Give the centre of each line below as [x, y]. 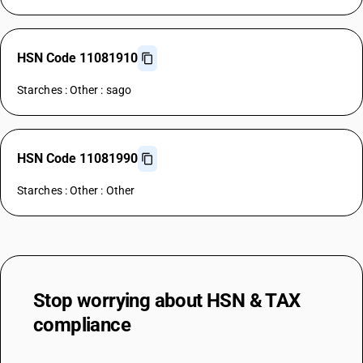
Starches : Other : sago [74, 90]
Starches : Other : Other [76, 190]
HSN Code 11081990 [77, 158]
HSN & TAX [254, 301]
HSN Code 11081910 [77, 58]
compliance [82, 325]
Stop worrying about [120, 301]
